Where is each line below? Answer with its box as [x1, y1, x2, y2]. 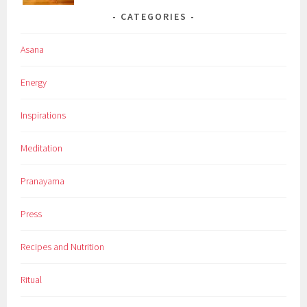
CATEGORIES [120, 10, 187, 23]
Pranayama [21, 175, 65, 188]
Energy [21, 76, 47, 89]
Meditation [21, 142, 63, 155]
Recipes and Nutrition [21, 241, 105, 254]
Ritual [21, 273, 42, 286]
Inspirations [21, 109, 66, 122]
